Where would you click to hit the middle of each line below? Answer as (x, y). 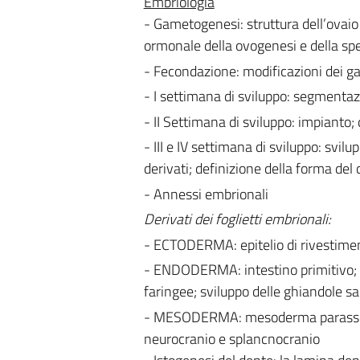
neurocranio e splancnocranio (231, 338)
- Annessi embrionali (206, 194)
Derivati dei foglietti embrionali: (237, 219)
